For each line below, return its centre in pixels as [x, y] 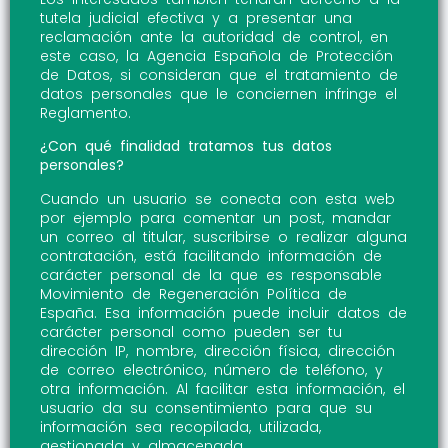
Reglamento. [85, 113]
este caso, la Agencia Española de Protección [216, 56]
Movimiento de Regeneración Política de [193, 293]
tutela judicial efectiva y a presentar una [196, 18]
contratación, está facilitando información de [211, 255]
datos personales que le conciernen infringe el [218, 94]
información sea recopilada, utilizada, [180, 426]
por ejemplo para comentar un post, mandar [215, 217]
